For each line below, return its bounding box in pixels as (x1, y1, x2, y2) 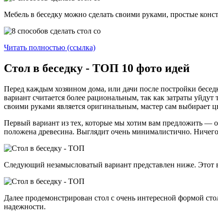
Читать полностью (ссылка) (4, 43, 95, 52)
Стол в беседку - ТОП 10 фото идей (4, 61, 190, 74)
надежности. (4, 202, 46, 211)
